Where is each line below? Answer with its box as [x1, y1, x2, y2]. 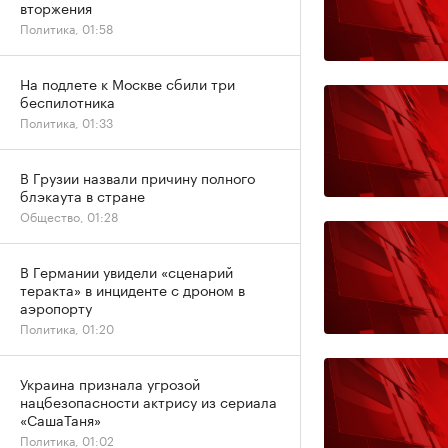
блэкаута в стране [20, 184, 145, 206]
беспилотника [20, 90, 115, 112]
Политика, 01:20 [20, 318, 114, 337]
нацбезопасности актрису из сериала [20, 390, 277, 412]
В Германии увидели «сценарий [20, 260, 233, 282]
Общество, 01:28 [20, 206, 118, 225]
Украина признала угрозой [20, 372, 200, 394]
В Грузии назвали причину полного [20, 166, 255, 188]
